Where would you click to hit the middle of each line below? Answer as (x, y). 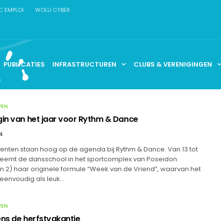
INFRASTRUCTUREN (85, 64)
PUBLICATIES (24, 64)
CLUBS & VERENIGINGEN (173, 64)
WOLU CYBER (53, 10)
